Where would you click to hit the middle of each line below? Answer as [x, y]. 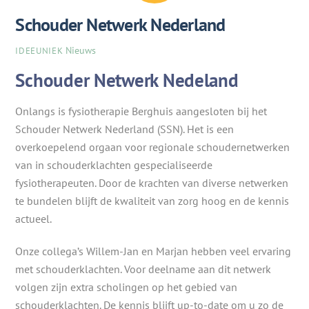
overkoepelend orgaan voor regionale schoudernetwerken [153, 147]
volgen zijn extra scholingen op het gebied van [127, 287]
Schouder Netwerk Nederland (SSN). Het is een [125, 129]
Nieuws [81, 50]
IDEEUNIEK [39, 50]
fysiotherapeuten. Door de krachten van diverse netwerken [152, 182]
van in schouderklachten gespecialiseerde [114, 165]
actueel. [35, 218]
